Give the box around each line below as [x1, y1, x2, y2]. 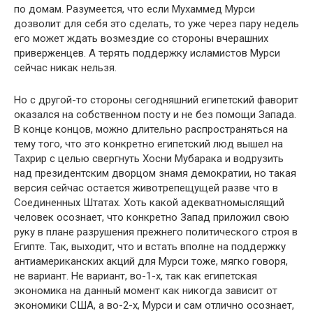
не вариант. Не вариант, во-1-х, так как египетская [14, 269, 257, 282]
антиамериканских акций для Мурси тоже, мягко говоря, [14, 254, 288, 268]
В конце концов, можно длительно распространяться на [14, 122, 288, 136]
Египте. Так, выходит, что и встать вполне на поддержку [14, 240, 286, 253]
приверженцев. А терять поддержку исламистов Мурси [14, 46, 280, 59]
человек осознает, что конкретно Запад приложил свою [14, 210, 289, 224]
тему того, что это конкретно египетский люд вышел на [14, 137, 283, 150]
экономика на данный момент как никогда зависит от [14, 284, 277, 297]
